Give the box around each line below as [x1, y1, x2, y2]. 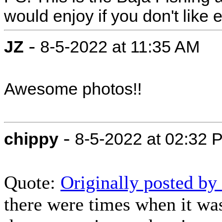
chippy [4, 129, 58, 148]
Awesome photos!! [4, 79, 142, 98]
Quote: [4, 172, 60, 193]
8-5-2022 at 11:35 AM [40, 37, 200, 56]
